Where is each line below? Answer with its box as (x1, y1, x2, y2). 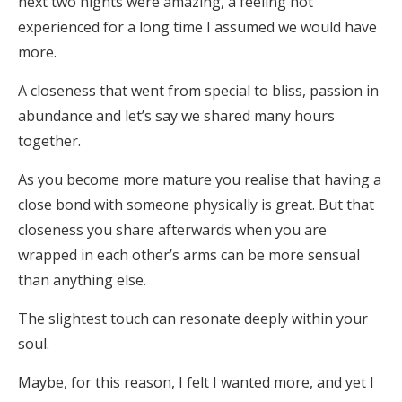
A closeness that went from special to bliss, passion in (18, 81, 379, 100)
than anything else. (18, 270, 146, 290)
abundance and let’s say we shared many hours (18, 106, 335, 126)
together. (18, 131, 81, 151)
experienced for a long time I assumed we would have (18, 17, 377, 37)
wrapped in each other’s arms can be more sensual (18, 245, 360, 265)
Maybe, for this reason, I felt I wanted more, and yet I (18, 372, 374, 392)
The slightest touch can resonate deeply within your (18, 309, 368, 328)
